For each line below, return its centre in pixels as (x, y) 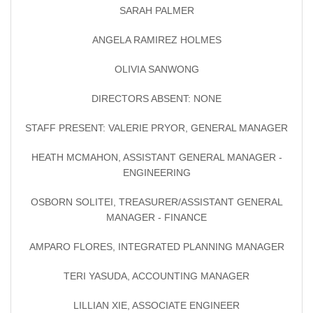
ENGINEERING (156, 173)
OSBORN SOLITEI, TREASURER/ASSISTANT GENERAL (156, 202)
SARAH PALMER (156, 11)
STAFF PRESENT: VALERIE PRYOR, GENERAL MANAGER (156, 128)
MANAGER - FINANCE (156, 218)
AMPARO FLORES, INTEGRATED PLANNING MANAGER (156, 247)
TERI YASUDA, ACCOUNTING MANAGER (156, 276)
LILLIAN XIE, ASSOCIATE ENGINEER (156, 306)
